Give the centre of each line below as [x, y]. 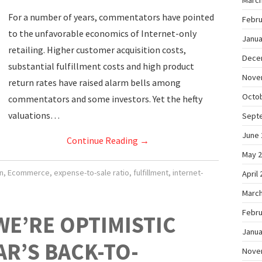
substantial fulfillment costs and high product [101, 66]
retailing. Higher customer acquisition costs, [97, 50]
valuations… [34, 115]
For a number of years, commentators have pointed [111, 17]
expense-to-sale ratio [91, 173]
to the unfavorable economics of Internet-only [102, 33]
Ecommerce [28, 173]
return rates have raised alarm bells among [94, 82]
